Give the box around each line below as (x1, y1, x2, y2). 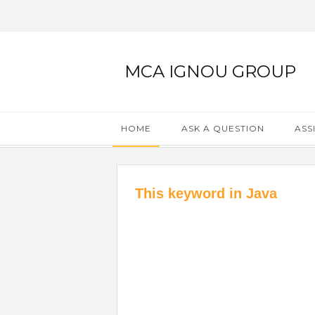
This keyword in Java (135, 186, 277, 201)
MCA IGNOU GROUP (124, 61, 296, 82)
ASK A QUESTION (181, 123, 264, 134)
